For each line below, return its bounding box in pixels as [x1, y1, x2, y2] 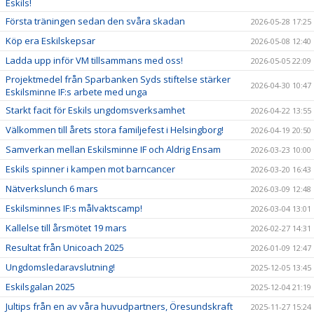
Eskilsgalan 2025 [6, 280, 75, 293]
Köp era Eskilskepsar [6, 34, 95, 47]
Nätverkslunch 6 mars [6, 182, 98, 195]
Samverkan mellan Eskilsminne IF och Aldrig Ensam [6, 142, 221, 156]
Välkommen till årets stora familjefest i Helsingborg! [6, 123, 224, 136]
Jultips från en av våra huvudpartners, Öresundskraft [6, 299, 233, 313]
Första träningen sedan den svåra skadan [6, 14, 185, 27]
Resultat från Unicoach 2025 [6, 240, 124, 254]
